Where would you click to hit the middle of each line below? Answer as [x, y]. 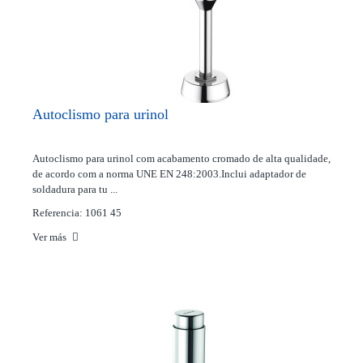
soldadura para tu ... [75, 189]
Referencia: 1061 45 [77, 213]
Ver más [51, 237]
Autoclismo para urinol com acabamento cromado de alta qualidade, [181, 158]
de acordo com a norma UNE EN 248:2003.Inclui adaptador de [169, 174]
